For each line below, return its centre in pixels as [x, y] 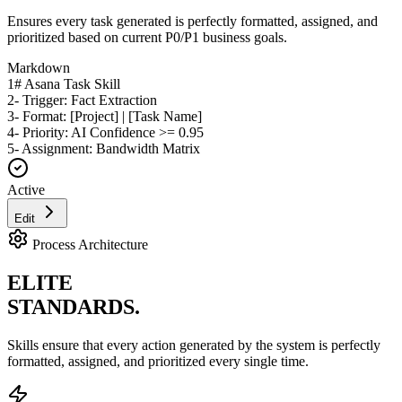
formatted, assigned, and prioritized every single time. [158, 361]
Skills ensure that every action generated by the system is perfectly [194, 345]
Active [26, 189]
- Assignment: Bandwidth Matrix [107, 148]
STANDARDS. [74, 306]
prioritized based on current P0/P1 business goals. [147, 37]
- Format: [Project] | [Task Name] [108, 116]
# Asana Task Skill [67, 83]
